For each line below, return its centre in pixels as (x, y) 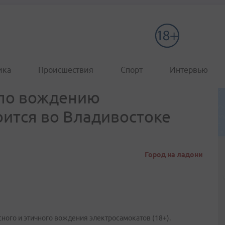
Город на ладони (174, 155)
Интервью (189, 70)
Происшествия (66, 70)
